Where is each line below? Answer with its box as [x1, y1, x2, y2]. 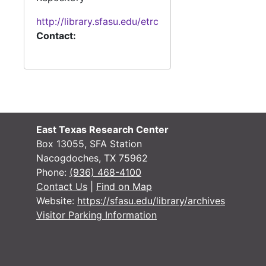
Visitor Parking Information [36, 209, 157, 221]
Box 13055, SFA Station [36, 138, 142, 150]
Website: [36, 195, 77, 207]
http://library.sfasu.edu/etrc [36, 15, 159, 28]
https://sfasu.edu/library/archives [77, 195, 225, 207]
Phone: [36, 166, 69, 179]
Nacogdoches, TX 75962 [36, 152, 148, 164]
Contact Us [36, 180, 87, 193]
